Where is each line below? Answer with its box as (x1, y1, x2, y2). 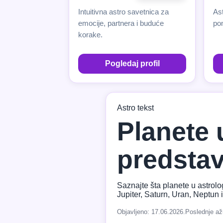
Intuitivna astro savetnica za (78, 7, 169, 16)
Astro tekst (117, 103, 154, 112)
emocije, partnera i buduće (78, 18, 164, 27)
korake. (78, 30, 103, 39)
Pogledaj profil (105, 59, 160, 68)
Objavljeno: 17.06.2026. (117, 208, 185, 216)
